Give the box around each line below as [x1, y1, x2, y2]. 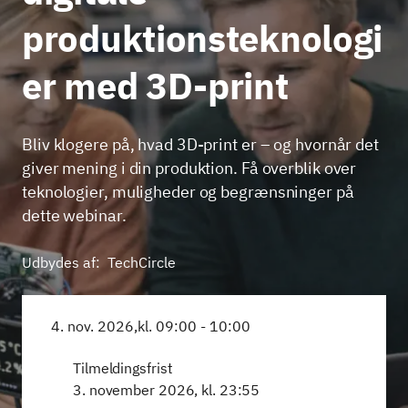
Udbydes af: [22, 253, 100, 271]
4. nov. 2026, [51, 317, 138, 335]
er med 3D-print [22, 62, 297, 109]
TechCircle [107, 253, 176, 271]
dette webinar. [22, 205, 127, 226]
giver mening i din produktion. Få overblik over [22, 158, 357, 178]
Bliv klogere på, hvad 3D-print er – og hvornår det [22, 134, 379, 155]
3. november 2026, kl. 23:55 [73, 381, 260, 399]
